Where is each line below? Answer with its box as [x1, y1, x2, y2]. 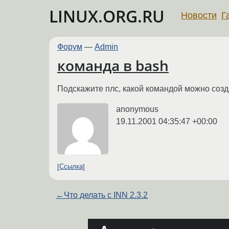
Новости [181, 10, 217, 20]
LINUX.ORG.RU [49, 5, 165, 27]
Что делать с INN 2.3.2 [64, 190, 148, 199]
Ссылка [59, 163, 83, 171]
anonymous [116, 104, 158, 113]
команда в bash [57, 56, 169, 76]
